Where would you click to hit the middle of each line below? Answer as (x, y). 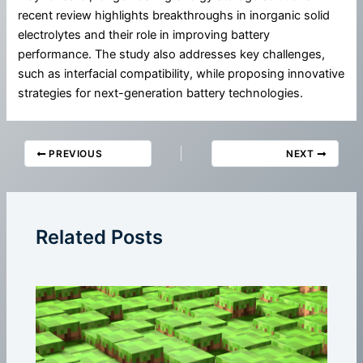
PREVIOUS (74, 154)
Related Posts (100, 237)
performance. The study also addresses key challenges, (172, 55)
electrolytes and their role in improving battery (144, 35)
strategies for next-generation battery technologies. (161, 94)
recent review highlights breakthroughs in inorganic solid (174, 16)
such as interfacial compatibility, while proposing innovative (181, 74)
